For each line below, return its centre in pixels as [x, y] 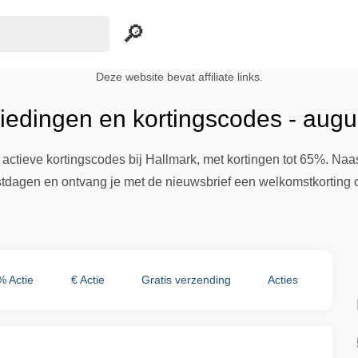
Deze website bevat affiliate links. [179, 77]
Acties [282, 280]
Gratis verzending [186, 280]
